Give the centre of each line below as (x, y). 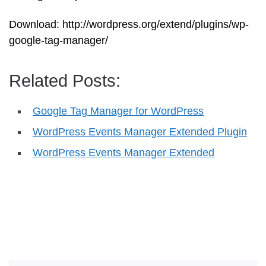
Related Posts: (65, 81)
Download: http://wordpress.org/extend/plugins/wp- (129, 25)
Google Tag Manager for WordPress (118, 111)
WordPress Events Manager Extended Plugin (140, 132)
